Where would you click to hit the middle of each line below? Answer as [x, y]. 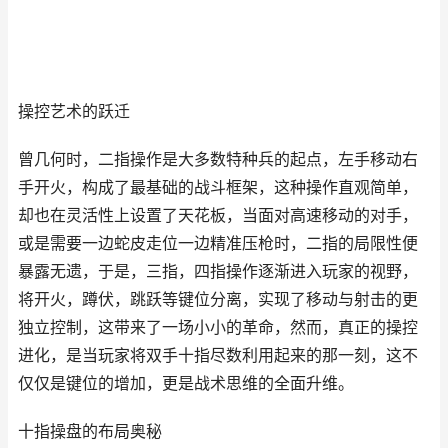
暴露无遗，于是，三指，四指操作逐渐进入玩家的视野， [218, 271]
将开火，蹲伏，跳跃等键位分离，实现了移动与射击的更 [218, 299]
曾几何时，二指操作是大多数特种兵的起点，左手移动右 [218, 159]
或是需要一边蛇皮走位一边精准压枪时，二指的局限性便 [218, 243]
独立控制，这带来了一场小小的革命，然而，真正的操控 [218, 327]
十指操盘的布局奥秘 [90, 431]
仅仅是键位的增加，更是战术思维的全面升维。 [186, 383]
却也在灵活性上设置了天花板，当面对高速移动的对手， [218, 215]
